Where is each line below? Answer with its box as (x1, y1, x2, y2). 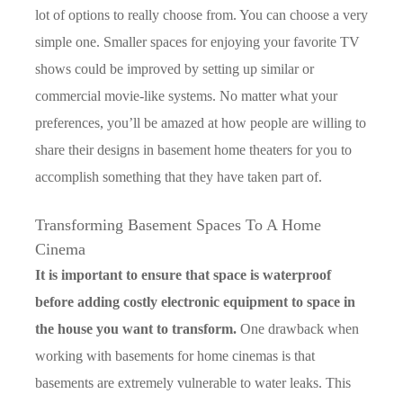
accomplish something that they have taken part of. (35, 168, 322, 184)
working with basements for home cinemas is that (35, 347, 315, 363)
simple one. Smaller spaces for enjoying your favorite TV (35, 33, 360, 49)
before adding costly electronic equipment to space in (35, 293, 355, 309)
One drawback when (237, 320, 359, 336)
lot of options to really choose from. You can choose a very (35, 6, 368, 22)
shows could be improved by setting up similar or (35, 60, 314, 76)
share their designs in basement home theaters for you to (35, 141, 352, 157)
